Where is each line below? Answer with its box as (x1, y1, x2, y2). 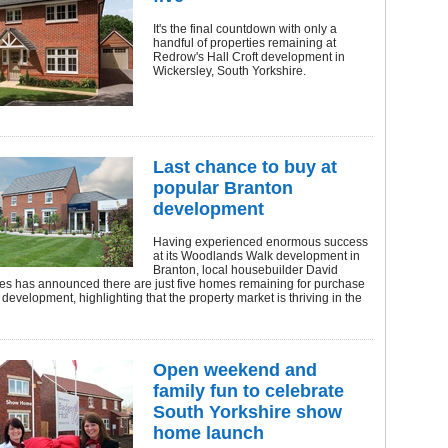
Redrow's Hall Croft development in (153, 50, 345, 64)
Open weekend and (153, 360, 317, 380)
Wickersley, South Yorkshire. (153, 64, 306, 78)
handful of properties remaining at (153, 36, 336, 50)
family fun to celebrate (153, 381, 344, 401)
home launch (153, 423, 264, 443)
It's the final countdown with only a (153, 22, 337, 36)
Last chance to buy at (153, 157, 337, 177)
